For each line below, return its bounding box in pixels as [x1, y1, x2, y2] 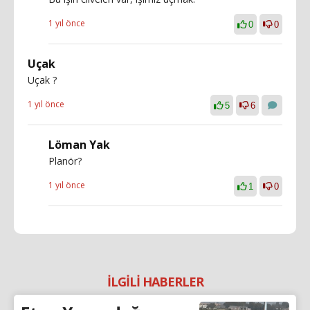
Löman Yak [48, 136, 110, 152]
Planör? [48, 154, 82, 167]
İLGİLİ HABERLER [107, 273, 203, 290]
